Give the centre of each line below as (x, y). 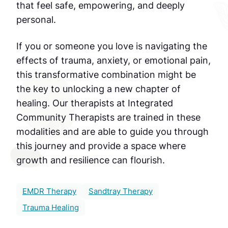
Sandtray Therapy (121, 192)
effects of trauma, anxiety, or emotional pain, (113, 60)
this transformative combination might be (106, 75)
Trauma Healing (51, 208)
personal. (36, 20)
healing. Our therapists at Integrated (95, 103)
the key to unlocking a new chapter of (98, 89)
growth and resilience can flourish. (91, 160)
